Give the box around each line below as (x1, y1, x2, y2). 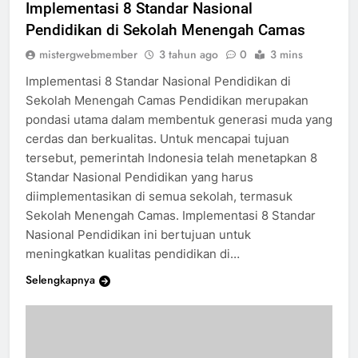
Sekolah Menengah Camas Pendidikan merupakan (26, 93, 308, 109)
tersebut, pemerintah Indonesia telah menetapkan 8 (26, 150, 317, 166)
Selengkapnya (26, 272, 95, 288)
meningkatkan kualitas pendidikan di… (26, 246, 240, 262)
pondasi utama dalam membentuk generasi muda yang (26, 112, 332, 128)
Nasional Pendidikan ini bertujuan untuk (26, 227, 251, 243)
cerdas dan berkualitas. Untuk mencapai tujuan (26, 131, 289, 147)
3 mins (270, 46, 303, 63)
